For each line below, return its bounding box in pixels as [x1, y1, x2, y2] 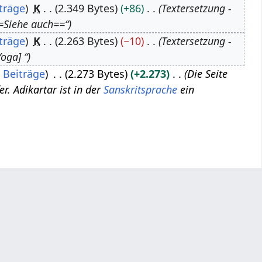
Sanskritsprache [104, 82, 178, 96]
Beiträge [3, 66, 46, 81]
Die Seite [187, 66, 227, 81]
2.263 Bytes [57, 33, 115, 48]
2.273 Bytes [67, 66, 125, 81]
